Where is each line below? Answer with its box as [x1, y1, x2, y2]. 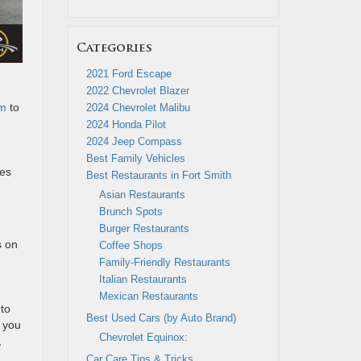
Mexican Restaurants [98, 290, 198, 302]
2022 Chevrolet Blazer [85, 85, 189, 97]
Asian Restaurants [98, 189, 185, 201]
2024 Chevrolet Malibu [85, 102, 190, 114]
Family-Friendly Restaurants [98, 256, 230, 268]
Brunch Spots [98, 205, 163, 218]
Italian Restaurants [98, 273, 187, 285]
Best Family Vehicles [85, 152, 185, 164]
